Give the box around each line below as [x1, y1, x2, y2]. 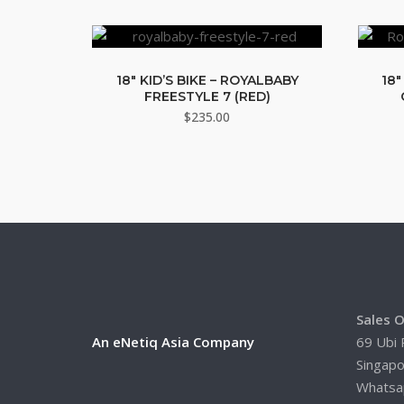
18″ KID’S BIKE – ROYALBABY [115, 72, 298, 88]
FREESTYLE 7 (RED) [143, 88, 271, 105]
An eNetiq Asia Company [92, 333, 254, 351]
